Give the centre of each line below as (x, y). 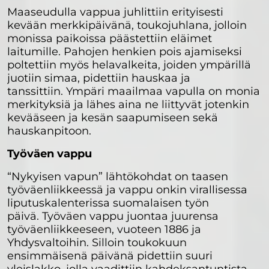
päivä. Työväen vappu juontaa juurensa (113, 216)
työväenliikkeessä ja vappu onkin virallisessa (127, 190)
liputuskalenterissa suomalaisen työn (108, 203)
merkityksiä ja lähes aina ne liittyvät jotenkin (128, 105)
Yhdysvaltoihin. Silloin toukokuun (97, 243)
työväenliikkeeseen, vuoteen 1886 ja (104, 230)
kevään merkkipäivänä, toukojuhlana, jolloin (127, 26)
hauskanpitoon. (49, 131)
